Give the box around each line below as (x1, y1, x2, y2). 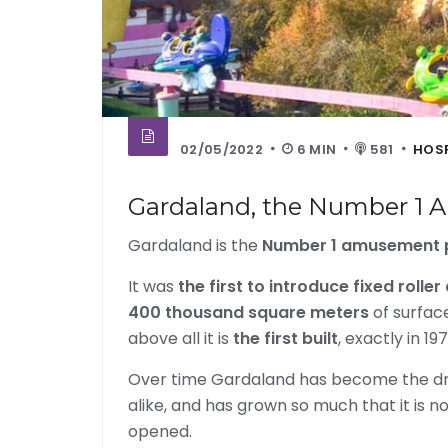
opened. (128, 420, 192, 443)
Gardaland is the (128, 234, 262, 257)
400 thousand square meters (128, 301, 373, 324)
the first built (233, 327, 338, 350)
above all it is (128, 327, 233, 350)
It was (128, 275, 178, 298)
